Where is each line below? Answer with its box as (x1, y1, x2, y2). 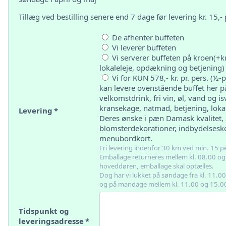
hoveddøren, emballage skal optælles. (99, 161, 214, 171)
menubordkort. (99, 133, 152, 143)
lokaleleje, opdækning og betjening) (99, 63, 224, 73)
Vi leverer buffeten (110, 42, 176, 52)
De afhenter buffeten (110, 32, 184, 42)
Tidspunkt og (19, 206, 69, 216)
